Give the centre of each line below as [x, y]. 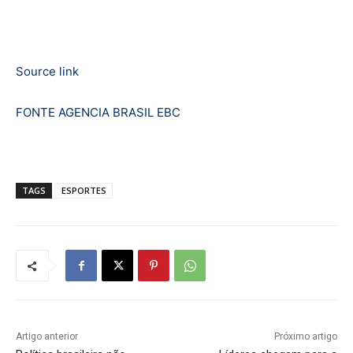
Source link [47, 72]
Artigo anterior [47, 337]
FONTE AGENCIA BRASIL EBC [98, 113]
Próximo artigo [305, 337]
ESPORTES [84, 191]
